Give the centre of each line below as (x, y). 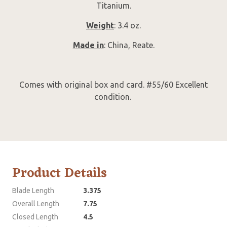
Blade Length (33, 191)
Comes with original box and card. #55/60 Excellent (113, 85)
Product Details (60, 174)
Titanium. (113, 6)
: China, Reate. (129, 45)
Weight (100, 26)
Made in (88, 45)
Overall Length (36, 204)
